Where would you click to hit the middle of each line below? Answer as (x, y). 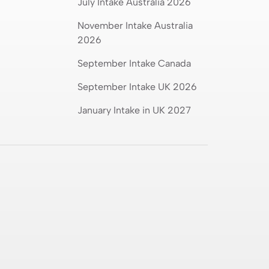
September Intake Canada (134, 63)
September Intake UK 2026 (137, 86)
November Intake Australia (135, 25)
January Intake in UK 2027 (134, 110)
